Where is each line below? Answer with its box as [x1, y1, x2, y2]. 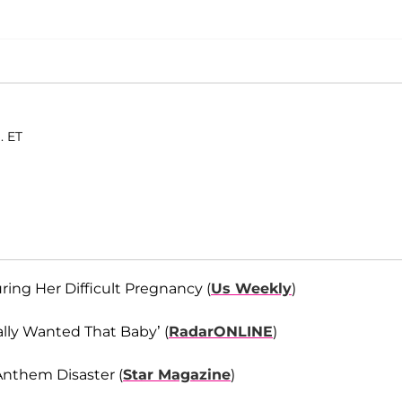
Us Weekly [211, 280, 292, 298]
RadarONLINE [169, 323, 273, 341]
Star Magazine [123, 366, 231, 384]
